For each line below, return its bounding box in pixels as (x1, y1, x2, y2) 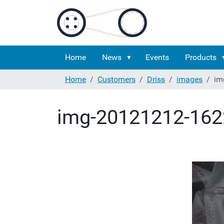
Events (145, 52, 169, 62)
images (176, 74, 202, 84)
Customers (97, 74, 135, 84)
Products (185, 52, 216, 62)
